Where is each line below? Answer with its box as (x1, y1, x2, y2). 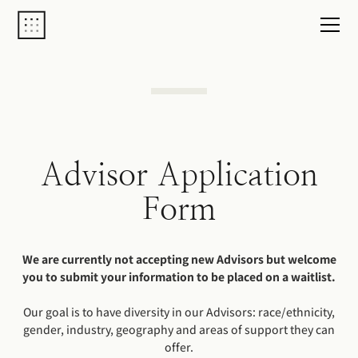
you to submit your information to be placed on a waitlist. (22, 268, 336, 286)
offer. (165, 339, 193, 356)
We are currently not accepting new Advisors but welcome (22, 251, 336, 268)
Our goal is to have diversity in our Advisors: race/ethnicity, (23, 304, 335, 321)
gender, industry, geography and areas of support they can (23, 321, 335, 339)
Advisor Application (40, 156, 318, 193)
